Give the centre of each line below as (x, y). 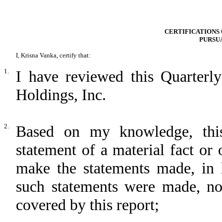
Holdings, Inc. (61, 95)
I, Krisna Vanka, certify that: (53, 55)
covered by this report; (87, 205)
